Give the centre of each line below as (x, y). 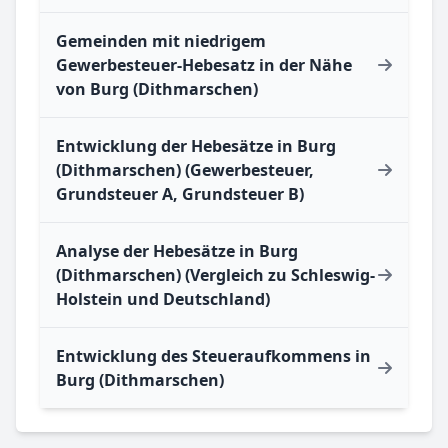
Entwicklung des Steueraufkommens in (213, 356)
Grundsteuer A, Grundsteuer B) (180, 194)
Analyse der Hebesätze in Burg (177, 251)
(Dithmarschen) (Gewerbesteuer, (185, 170)
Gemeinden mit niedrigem (161, 41)
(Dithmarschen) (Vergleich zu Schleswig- (215, 275)
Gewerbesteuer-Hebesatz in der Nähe (204, 65)
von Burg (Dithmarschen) (157, 89)
